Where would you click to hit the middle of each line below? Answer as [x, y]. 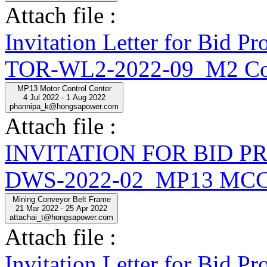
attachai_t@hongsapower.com [61, 217]
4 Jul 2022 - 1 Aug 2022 [64, 97]
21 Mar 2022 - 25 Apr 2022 [61, 208]
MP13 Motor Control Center [64, 88]
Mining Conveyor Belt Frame [61, 199]
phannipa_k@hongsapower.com [64, 106]
